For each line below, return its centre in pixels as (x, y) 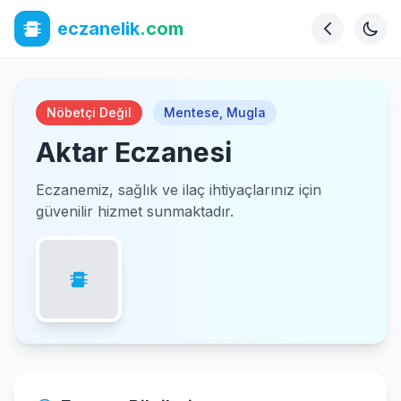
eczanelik (98, 29)
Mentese (192, 112)
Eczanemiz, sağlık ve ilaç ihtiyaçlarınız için (179, 190)
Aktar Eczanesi (134, 152)
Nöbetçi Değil (89, 112)
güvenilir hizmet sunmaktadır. (135, 211)
